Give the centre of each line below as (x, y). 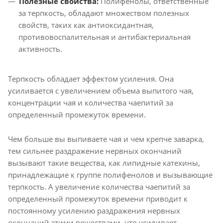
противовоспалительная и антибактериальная (105, 37)
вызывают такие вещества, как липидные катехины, (104, 163)
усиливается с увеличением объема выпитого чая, (101, 90)
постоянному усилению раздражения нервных (94, 210)
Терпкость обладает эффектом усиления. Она (91, 78)
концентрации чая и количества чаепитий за (91, 102)
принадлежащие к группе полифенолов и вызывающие (110, 174)
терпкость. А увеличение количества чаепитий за (99, 186)
